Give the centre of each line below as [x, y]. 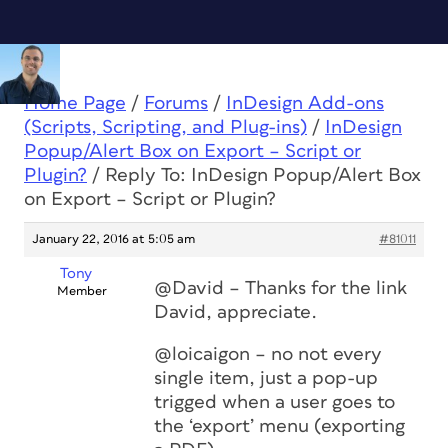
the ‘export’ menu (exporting [279, 426]
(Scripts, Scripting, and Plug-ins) [165, 127]
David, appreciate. [235, 312]
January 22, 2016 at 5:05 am [113, 239]
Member [81, 291]
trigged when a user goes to [274, 402]
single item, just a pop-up [266, 378]
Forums [176, 103]
